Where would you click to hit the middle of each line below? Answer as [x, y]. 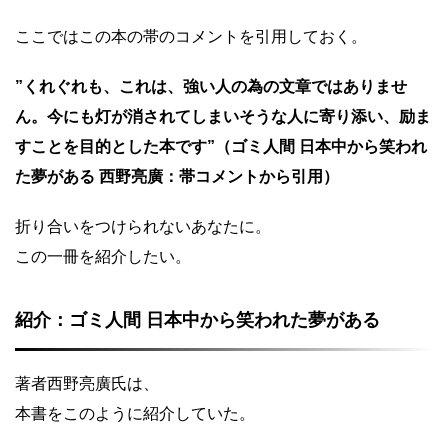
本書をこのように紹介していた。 [135, 413]
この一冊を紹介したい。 [103, 256]
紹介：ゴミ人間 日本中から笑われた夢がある [197, 320]
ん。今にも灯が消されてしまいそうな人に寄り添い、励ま [223, 116]
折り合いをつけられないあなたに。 [143, 226]
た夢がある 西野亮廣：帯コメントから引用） [177, 176]
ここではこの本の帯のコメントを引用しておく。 [191, 36]
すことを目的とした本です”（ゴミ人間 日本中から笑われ [221, 146]
